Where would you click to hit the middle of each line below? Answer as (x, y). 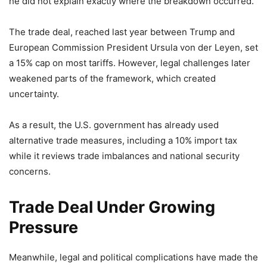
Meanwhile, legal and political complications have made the (133, 257)
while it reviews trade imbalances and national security (124, 156)
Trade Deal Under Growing (112, 207)
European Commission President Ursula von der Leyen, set (133, 47)
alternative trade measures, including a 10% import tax (123, 140)
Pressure (44, 227)
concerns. (30, 171)
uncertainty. (34, 94)
